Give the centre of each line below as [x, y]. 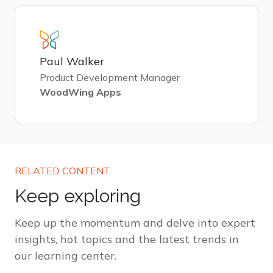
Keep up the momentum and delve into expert [135, 222]
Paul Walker [72, 61]
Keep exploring [78, 196]
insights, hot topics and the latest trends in [127, 239]
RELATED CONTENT [62, 170]
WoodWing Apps [80, 92]
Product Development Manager [110, 77]
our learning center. [66, 255]
